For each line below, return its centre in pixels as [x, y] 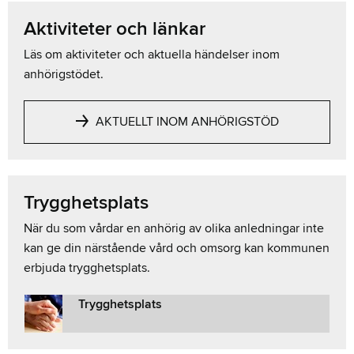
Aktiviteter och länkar [115, 28]
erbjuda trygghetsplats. [87, 267]
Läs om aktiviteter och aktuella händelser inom [152, 54]
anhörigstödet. [64, 74]
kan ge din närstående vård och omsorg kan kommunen [177, 248]
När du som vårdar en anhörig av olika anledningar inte [174, 228]
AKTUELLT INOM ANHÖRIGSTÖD [185, 121]
